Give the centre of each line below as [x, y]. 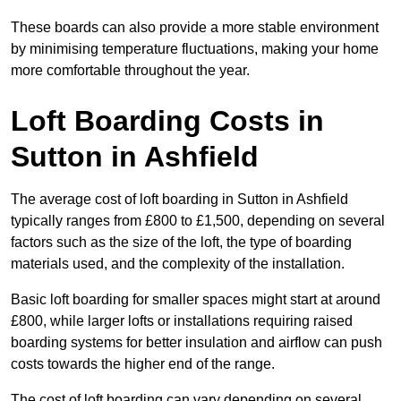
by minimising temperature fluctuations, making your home [195, 49]
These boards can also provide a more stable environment [195, 28]
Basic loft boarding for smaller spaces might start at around [196, 300]
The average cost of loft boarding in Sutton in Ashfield [179, 200]
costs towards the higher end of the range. [143, 364]
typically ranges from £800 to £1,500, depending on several [198, 221]
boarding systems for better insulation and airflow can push [196, 343]
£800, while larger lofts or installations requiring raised [182, 321]
